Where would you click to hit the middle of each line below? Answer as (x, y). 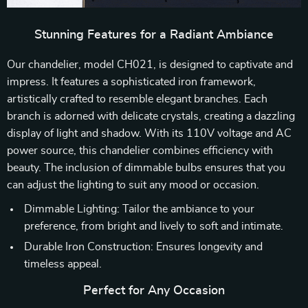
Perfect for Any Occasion (154, 291)
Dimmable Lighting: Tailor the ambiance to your (139, 209)
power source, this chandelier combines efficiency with (140, 151)
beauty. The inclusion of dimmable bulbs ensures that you (146, 168)
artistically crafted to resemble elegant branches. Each (137, 99)
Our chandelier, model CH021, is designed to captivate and (150, 65)
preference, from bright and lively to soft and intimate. (154, 226)
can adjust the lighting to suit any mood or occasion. (133, 185)
